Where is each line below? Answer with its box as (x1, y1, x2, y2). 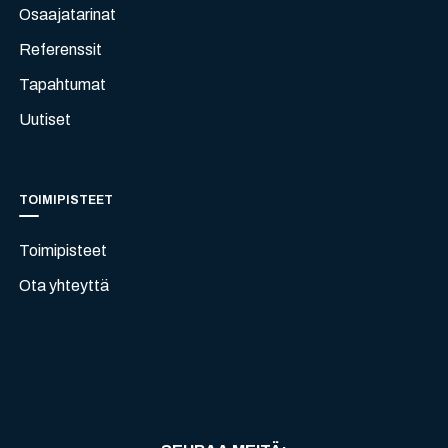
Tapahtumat (19, 76, 107, 94)
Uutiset (19, 111, 72, 129)
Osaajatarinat (19, 6, 117, 24)
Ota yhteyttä (19, 277, 110, 295)
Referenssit (19, 41, 103, 59)
